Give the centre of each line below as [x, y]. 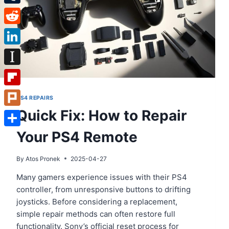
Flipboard [21, 93]
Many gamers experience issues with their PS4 [102, 177]
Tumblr [17, 12]
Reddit [16, 32]
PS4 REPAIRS [35, 98]
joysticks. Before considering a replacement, [97, 201]
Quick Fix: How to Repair [101, 115]
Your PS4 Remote [77, 137]
